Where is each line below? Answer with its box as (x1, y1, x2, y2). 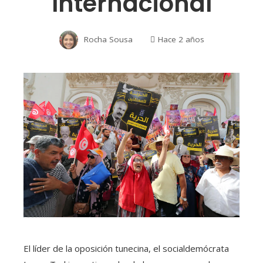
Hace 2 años (157, 33, 204, 45)
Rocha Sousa (83, 33, 133, 45)
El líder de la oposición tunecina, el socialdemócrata (23, 242, 229, 254)
